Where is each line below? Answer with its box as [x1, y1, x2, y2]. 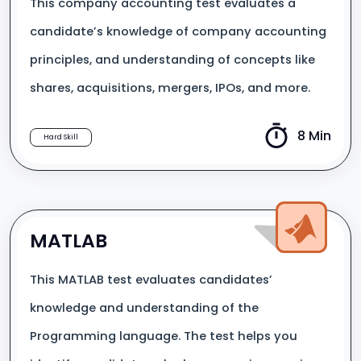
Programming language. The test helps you [30, 328, 297, 344]
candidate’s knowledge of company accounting [30, 23, 326, 39]
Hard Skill [44, 132, 78, 142]
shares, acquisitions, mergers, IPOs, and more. [30, 80, 310, 96]
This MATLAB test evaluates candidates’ [30, 272, 272, 288]
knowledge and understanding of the [30, 300, 259, 316]
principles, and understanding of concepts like [30, 52, 315, 68]
